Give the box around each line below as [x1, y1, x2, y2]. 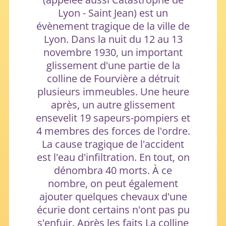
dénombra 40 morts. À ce [54, 163, 172, 177]
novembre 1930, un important [43, 45, 183, 59]
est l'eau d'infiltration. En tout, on [36, 150, 190, 164]
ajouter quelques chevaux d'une [39, 189, 187, 203]
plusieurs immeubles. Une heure [37, 84, 189, 98]
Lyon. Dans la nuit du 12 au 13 [43, 32, 183, 46]
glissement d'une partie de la [46, 58, 180, 72]
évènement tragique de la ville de [36, 19, 190, 33]
